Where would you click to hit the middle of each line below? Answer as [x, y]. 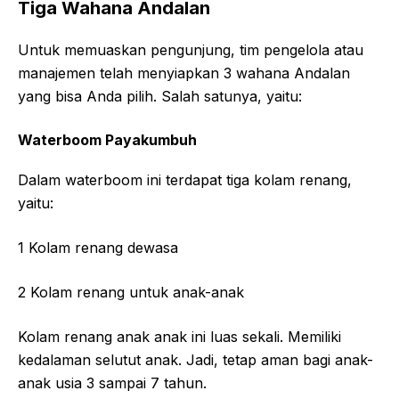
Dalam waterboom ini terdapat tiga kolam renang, [185, 179]
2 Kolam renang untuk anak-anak [131, 292]
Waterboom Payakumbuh [107, 139]
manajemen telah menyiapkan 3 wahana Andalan [184, 73]
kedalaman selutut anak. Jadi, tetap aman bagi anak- [195, 359]
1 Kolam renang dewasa [98, 247]
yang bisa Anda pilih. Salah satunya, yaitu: [160, 96]
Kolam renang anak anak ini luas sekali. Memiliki [179, 336]
